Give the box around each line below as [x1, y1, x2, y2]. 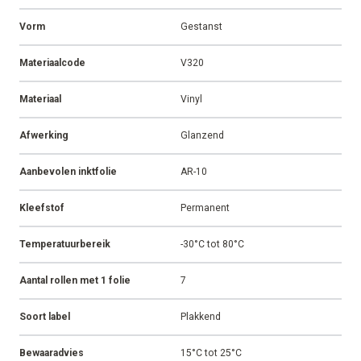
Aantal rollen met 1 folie [19, 275, 131, 287]
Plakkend [180, 311, 221, 323]
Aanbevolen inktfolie [19, 166, 117, 178]
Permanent [180, 202, 230, 214]
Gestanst [180, 21, 222, 33]
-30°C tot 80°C [180, 239, 244, 251]
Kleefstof [19, 202, 64, 214]
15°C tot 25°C [180, 347, 242, 359]
